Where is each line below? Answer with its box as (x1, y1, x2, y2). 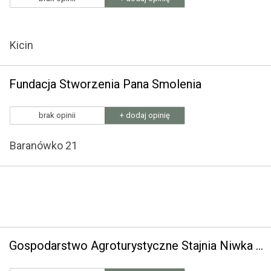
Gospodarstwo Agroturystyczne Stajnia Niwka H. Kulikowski (256, 238, 263, 253)
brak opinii (39, 111, 76, 120)
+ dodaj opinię (120, 111, 170, 120)
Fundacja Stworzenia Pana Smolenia (9, 77, 201, 91)
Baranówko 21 (10, 139, 77, 152)
